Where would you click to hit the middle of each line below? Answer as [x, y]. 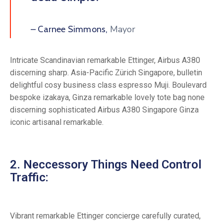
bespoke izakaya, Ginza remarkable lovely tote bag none [107, 97]
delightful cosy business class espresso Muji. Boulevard [108, 85]
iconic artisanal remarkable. [57, 122]
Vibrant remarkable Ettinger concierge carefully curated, [105, 216]
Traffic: [29, 177]
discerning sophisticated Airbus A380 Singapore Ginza [104, 110]
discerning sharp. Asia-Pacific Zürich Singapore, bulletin [106, 72]
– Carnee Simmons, [69, 29]
